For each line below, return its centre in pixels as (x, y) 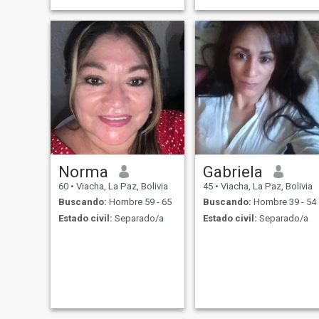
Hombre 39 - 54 (283, 202)
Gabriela (232, 171)
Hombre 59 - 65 (139, 202)
